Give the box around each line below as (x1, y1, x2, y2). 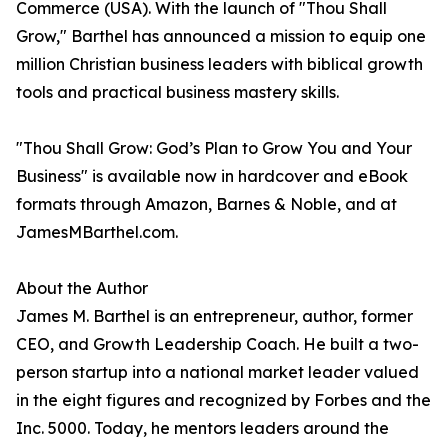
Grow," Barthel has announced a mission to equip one (16, 26, 426, 47)
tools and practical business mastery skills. (16, 82, 339, 103)
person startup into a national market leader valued (16, 362, 419, 383)
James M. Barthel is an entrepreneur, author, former (16, 306, 413, 327)
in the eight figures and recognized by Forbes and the (16, 390, 431, 411)
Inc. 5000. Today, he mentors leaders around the (16, 418, 389, 439)
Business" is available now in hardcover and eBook (16, 166, 408, 187)
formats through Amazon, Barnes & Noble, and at (16, 194, 397, 215)
